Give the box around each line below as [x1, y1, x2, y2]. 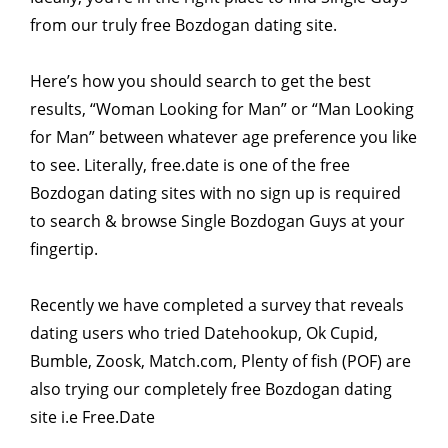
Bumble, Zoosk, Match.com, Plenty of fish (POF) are [30, 349, 411, 372]
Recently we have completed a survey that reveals [30, 293, 404, 316]
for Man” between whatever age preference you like [30, 125, 417, 148]
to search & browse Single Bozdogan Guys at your [30, 209, 405, 232]
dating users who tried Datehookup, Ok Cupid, [30, 321, 378, 344]
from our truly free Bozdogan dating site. [30, 13, 337, 36]
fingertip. [30, 237, 98, 260]
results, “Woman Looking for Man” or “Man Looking [30, 97, 414, 120]
